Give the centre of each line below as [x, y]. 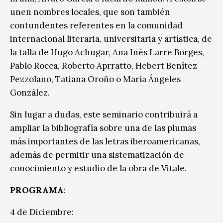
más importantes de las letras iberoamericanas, [105, 141]
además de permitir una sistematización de [97, 155]
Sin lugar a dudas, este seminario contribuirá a [104, 114]
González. [30, 92]
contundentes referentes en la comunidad [96, 25]
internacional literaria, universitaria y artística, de [111, 39]
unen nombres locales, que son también [90, 12]
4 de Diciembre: [42, 212]
